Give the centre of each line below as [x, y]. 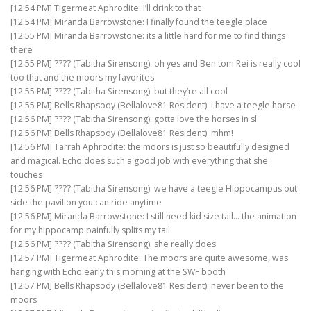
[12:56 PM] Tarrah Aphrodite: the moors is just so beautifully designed [150, 147]
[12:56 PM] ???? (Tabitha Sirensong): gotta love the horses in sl [134, 119]
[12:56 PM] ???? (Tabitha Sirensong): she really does [113, 244]
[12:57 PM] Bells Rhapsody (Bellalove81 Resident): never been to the [147, 286]
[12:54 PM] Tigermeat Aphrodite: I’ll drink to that [106, 8]
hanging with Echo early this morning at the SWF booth [118, 272]
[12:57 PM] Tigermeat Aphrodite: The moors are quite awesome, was [149, 258]
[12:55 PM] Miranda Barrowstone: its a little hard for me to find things [148, 36]
